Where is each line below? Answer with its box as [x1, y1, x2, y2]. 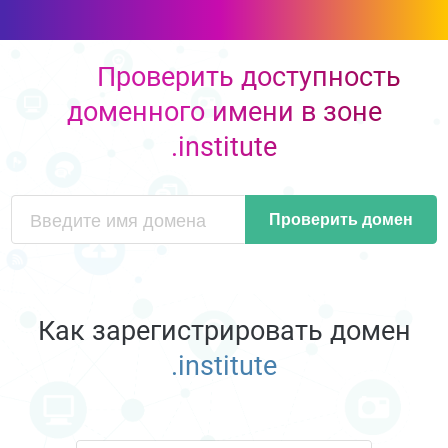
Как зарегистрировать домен [37, 314, 411, 347]
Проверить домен [268, 207, 413, 231]
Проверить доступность [96, 60, 401, 93]
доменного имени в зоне [66, 95, 382, 128]
